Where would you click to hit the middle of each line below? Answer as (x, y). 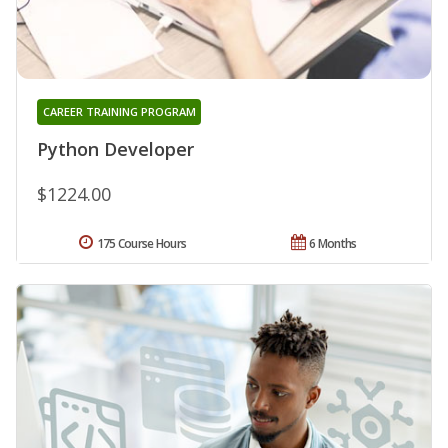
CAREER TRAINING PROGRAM (119, 112)
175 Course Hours (141, 244)
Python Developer (115, 149)
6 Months (333, 244)
